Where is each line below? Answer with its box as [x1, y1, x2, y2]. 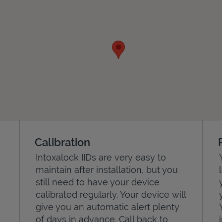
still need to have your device [36, 176, 160, 187]
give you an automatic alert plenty [36, 201, 180, 212]
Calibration [35, 135, 91, 149]
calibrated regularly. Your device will [36, 189, 186, 200]
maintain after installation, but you [36, 164, 178, 175]
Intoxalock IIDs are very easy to [36, 152, 166, 163]
